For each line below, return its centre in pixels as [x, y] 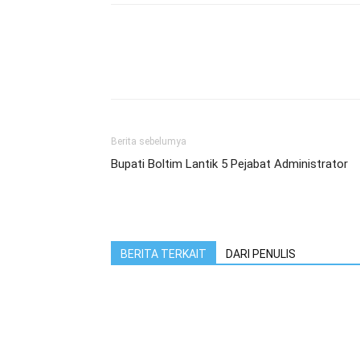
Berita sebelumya [149, 141]
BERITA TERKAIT [164, 254]
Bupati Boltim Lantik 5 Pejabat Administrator [229, 164]
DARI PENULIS [261, 254]
